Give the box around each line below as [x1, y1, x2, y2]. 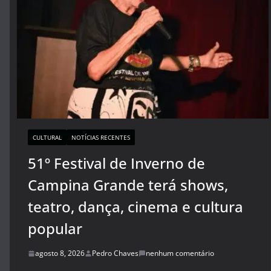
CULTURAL [33, 133, 62, 142]
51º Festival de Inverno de [28, 153, 205, 173]
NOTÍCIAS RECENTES [71, 133, 130, 142]
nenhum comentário [146, 248, 214, 258]
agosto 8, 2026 [35, 248, 85, 258]
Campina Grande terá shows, [28, 175, 228, 195]
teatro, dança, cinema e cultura [28, 197, 243, 217]
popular [28, 218, 82, 238]
